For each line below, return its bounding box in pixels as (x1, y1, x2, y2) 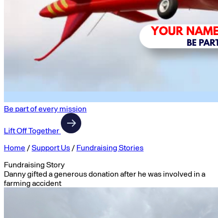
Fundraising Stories (76, 143, 144, 152)
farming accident (4, 178, 61, 187)
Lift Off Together (4, 126, 61, 135)
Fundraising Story (4, 160, 65, 169)
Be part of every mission (4, 104, 87, 113)
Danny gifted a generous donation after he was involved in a (4, 169, 205, 178)
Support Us (32, 143, 70, 152)
